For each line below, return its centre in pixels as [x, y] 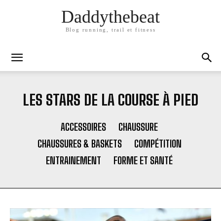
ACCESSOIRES [83, 127]
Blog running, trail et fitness [110, 30]
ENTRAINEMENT [74, 160]
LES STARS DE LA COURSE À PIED [110, 100]
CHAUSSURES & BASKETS [79, 144]
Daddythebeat [110, 17]
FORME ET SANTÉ [143, 160]
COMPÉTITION [158, 144]
